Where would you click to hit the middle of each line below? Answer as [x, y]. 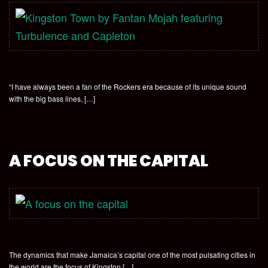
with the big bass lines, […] [52, 98]
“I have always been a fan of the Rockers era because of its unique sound [128, 86]
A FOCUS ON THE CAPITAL [109, 161]
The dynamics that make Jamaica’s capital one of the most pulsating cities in [132, 255]
